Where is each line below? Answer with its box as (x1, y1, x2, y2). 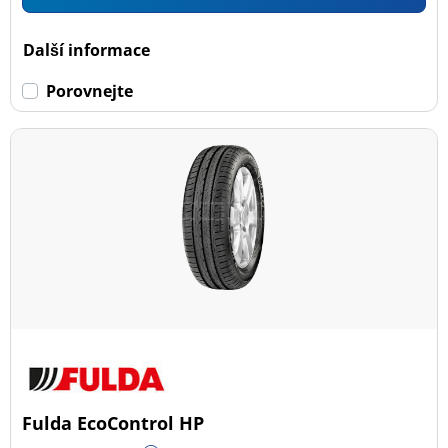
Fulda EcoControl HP (22, 410, 205, 435)
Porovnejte (46, 79, 134, 102)
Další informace (23, 38, 151, 61)
